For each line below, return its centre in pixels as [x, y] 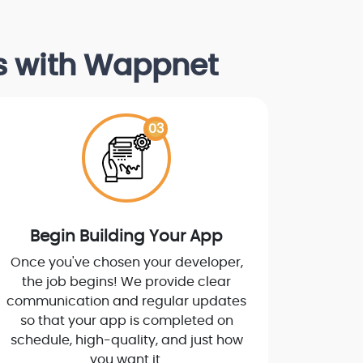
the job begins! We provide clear [126, 282]
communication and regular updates [126, 302]
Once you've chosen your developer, [126, 263]
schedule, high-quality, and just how [126, 341]
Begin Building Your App [126, 237]
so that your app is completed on [126, 321]
